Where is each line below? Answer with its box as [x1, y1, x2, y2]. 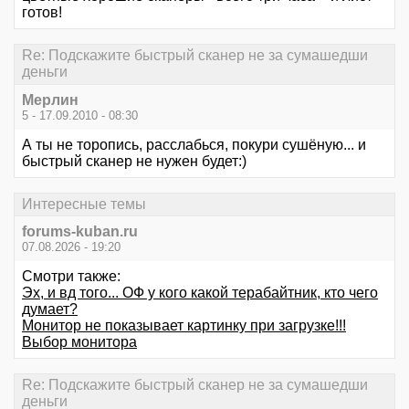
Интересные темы [22, 195, 146, 212]
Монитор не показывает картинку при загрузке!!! [22, 318, 346, 333]
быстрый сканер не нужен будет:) [22, 152, 246, 169]
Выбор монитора [22, 334, 137, 350]
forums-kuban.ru [22, 224, 138, 239]
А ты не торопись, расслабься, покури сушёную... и [22, 136, 366, 152]
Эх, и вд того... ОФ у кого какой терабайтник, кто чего [22, 285, 378, 300]
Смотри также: [22, 268, 121, 284]
